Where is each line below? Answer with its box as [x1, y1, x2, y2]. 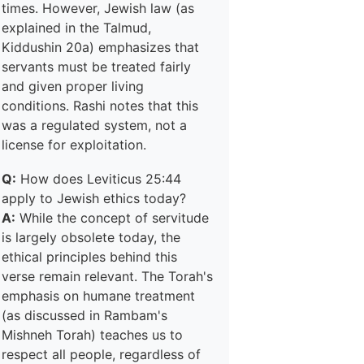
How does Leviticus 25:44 [16, 171, 181, 187]
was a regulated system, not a [2, 117, 187, 133]
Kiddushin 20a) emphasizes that [2, 39, 199, 55]
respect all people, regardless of [2, 346, 201, 362]
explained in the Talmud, [2, 19, 151, 36]
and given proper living [2, 78, 144, 94]
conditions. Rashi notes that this [2, 97, 198, 114]
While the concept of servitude [15, 210, 209, 226]
